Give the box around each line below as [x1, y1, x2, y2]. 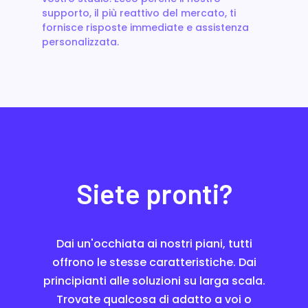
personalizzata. [41, 34, 119, 49]
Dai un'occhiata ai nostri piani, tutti [56, 235, 252, 252]
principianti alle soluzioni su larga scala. [43, 272, 265, 289]
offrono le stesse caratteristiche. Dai [52, 254, 256, 270]
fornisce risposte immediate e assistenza [41, 20, 249, 34]
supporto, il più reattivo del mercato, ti [41, 5, 236, 20]
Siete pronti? [76, 176, 232, 210]
